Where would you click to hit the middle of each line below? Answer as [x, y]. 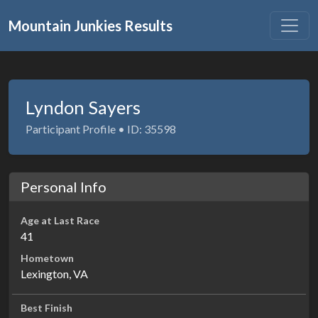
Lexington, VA [54, 274]
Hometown [47, 258]
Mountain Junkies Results [91, 26]
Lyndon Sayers [83, 107]
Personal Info [64, 187]
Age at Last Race [60, 220]
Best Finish [46, 308]
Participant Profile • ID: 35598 [101, 129]
